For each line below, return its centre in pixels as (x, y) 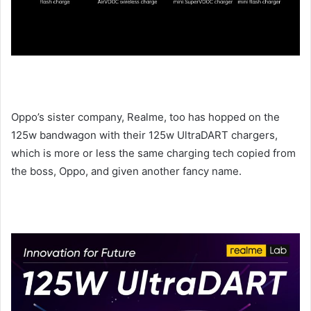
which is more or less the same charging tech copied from (153, 153)
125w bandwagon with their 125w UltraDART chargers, (144, 135)
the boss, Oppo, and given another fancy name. (126, 171)
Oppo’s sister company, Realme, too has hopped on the (145, 117)
